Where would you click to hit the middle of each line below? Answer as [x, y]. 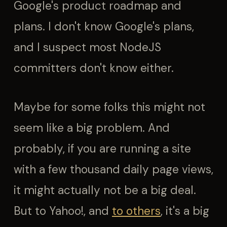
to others [136, 211]
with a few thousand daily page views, [113, 169]
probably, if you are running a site [102, 149]
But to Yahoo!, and [63, 211]
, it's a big [185, 211]
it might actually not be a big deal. [105, 190]
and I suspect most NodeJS [87, 47]
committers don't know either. [94, 68]
